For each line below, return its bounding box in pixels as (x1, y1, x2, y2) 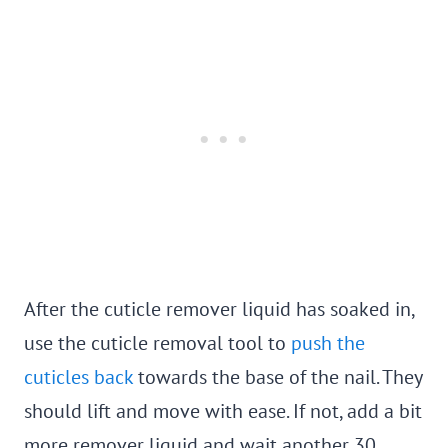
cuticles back (24, 364, 133, 390)
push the (291, 330, 365, 356)
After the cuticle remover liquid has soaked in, (24, 296, 414, 322)
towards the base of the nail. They (133, 364, 422, 390)
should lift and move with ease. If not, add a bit (24, 398, 422, 424)
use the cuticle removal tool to (24, 330, 291, 356)
